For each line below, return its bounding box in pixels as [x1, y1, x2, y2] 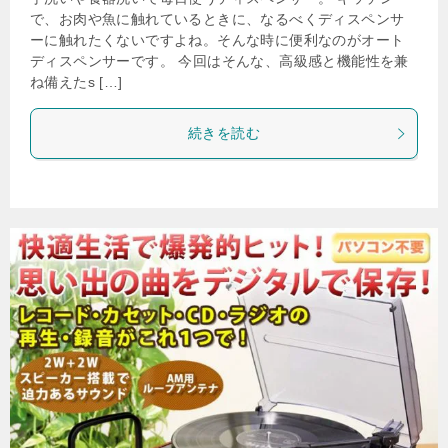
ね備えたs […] [30, 74, 123, 90]
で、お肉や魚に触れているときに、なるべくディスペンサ [30, 11, 405, 27]
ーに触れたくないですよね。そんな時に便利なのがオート [30, 32, 405, 48]
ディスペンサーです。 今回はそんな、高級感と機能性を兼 [30, 53, 409, 69]
